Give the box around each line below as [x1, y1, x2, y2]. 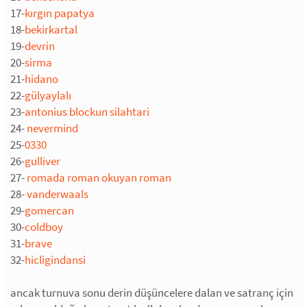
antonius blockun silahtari [25, 103, 149, 119]
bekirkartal [25, 21, 77, 37]
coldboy [25, 219, 63, 234]
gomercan [25, 202, 74, 218]
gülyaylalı [25, 87, 71, 103]
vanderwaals [27, 186, 88, 201]
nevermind [27, 120, 78, 136]
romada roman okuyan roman [27, 169, 171, 185]
